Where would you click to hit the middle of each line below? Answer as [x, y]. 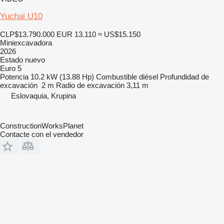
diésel [148, 76]
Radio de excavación [90, 85]
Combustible [116, 76]
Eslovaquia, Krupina [43, 95]
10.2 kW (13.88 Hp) [62, 76]
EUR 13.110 [76, 34]
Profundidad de [184, 76]
